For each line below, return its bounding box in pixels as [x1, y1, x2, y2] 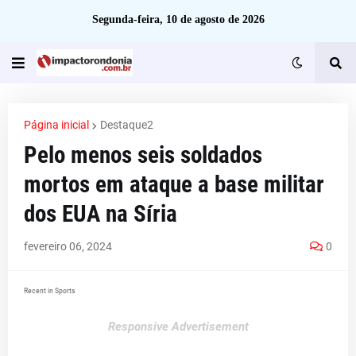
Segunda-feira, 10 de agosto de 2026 [91, 14, 265, 25]
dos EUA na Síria [24, 200, 177, 227]
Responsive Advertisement [107, 319, 249, 334]
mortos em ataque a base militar [24, 171, 324, 198]
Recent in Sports [24, 286, 75, 295]
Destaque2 [100, 118, 153, 131]
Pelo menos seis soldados [24, 141, 262, 168]
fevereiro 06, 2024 [24, 240, 112, 253]
